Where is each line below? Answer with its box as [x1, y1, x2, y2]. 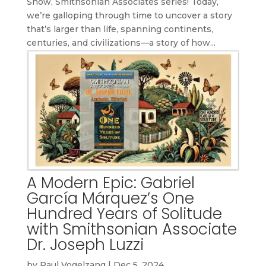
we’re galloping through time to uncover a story [26, 10, 232, 21]
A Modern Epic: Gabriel [26, 172, 195, 194]
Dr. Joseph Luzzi [26, 234, 144, 256]
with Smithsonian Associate [26, 218, 237, 240]
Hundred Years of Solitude [26, 203, 222, 225]
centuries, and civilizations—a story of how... [26, 37, 216, 49]
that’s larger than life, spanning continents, [26, 24, 213, 35]
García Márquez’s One [26, 188, 194, 210]
